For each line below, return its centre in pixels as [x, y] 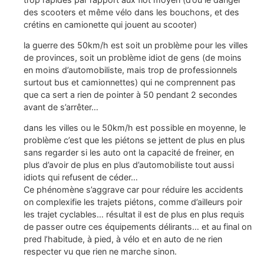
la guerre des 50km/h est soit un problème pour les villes [136, 45]
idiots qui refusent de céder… [81, 177]
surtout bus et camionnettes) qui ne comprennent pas [130, 82]
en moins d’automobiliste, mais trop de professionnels [131, 70]
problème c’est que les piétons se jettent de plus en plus [134, 140]
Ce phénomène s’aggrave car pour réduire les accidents [133, 190]
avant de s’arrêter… [61, 107]
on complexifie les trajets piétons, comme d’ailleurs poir [133, 202]
